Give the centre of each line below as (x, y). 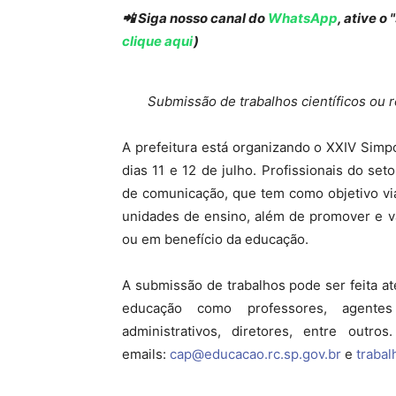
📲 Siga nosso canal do (195, 18)
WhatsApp (303, 18)
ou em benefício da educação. (215, 239)
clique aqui (158, 41)
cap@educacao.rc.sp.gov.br (255, 354)
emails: (146, 354)
